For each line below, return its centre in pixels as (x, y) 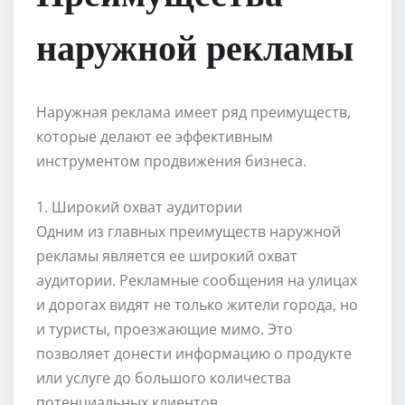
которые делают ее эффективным (155, 137)
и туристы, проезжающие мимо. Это (165, 330)
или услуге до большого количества (164, 378)
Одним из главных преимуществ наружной (188, 232)
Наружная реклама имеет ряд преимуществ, (193, 113)
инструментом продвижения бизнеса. (171, 161)
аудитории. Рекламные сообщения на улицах (197, 281)
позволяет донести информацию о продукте (194, 354)
